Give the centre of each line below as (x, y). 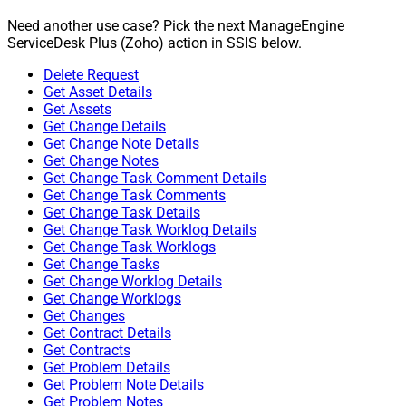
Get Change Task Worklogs (130, 247)
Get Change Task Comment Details (155, 179)
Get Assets (77, 110)
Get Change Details (105, 127)
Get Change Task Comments (135, 196)
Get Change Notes (101, 161)
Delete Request (91, 75)
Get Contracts (87, 351)
